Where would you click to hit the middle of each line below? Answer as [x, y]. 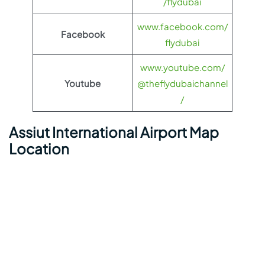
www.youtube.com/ [182, 67]
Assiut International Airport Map [114, 132]
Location [39, 149]
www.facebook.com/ [182, 27]
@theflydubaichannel [182, 83]
